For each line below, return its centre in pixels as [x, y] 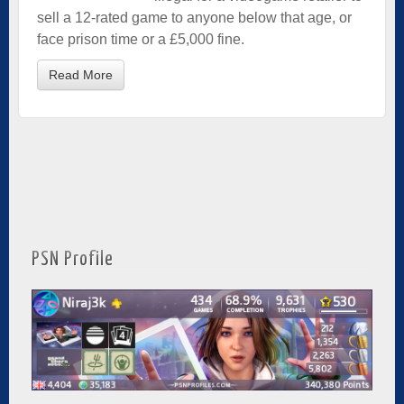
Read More [81, 74]
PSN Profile [73, 259]
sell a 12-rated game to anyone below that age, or [194, 17]
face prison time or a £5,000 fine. [141, 39]
